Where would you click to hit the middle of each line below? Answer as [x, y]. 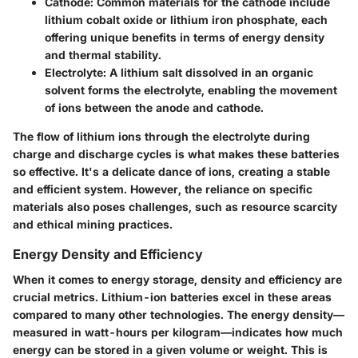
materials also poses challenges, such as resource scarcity [175, 207]
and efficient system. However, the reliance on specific [163, 189]
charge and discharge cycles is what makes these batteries [176, 154]
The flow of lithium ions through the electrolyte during [161, 137]
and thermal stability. [103, 55]
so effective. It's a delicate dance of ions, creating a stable [171, 172]
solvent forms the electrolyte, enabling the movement [191, 90]
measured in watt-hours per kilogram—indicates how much [178, 332]
